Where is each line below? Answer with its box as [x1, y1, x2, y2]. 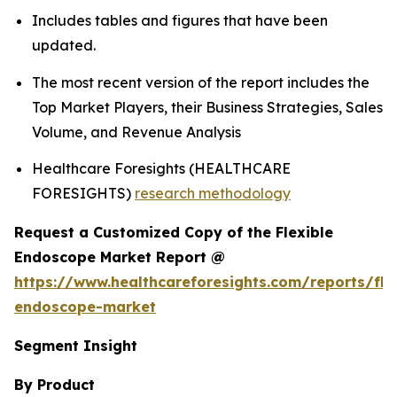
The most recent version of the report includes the [32, 73, 370, 91]
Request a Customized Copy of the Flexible [14, 223, 333, 242]
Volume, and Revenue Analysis [32, 122, 245, 141]
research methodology [135, 184, 291, 203]
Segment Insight [14, 337, 137, 355]
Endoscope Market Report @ [14, 248, 225, 267]
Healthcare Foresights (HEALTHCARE [32, 160, 291, 178]
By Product [14, 376, 95, 394]
